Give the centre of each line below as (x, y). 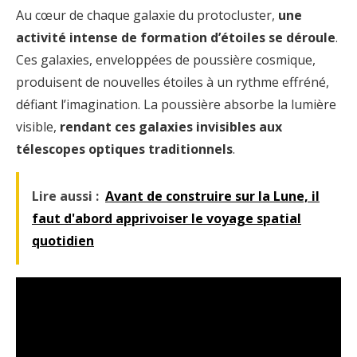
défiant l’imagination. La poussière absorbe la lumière (176, 105)
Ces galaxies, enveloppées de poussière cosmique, (166, 60)
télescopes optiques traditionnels (124, 149)
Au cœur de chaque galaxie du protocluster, (147, 16)
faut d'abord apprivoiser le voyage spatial (167, 219)
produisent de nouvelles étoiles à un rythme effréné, (173, 82)
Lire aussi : (65, 196)
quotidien (63, 241)
